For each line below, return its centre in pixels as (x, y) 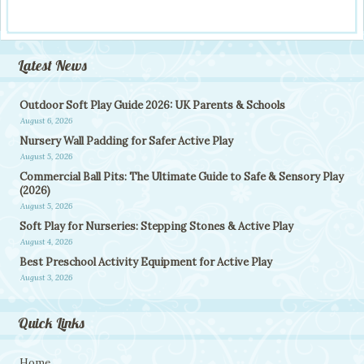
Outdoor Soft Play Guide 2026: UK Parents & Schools (152, 106)
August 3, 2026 (46, 278)
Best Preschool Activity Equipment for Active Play (146, 262)
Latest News (52, 66)
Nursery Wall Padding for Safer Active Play (126, 141)
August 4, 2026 (46, 242)
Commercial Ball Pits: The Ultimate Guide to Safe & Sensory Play (182, 177)
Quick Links (51, 323)
